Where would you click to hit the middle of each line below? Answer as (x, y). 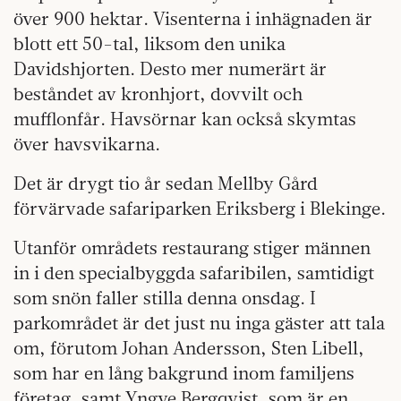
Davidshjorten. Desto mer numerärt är (170, 68)
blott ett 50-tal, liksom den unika (149, 43)
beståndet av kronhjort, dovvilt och (158, 93)
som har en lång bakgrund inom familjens (184, 372)
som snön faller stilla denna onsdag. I (165, 297)
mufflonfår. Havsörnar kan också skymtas (185, 118)
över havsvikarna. (87, 143)
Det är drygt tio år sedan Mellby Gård (166, 183)
